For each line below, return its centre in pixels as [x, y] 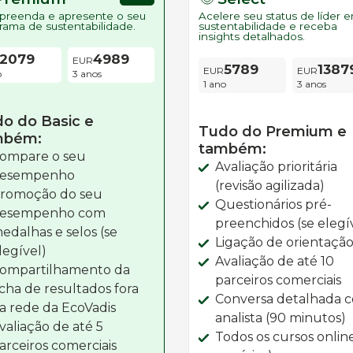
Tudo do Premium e [273, 132]
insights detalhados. [252, 36]
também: [232, 149]
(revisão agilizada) [270, 186]
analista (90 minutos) [281, 318]
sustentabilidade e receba [268, 26]
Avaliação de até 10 [275, 261]
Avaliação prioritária [276, 167]
